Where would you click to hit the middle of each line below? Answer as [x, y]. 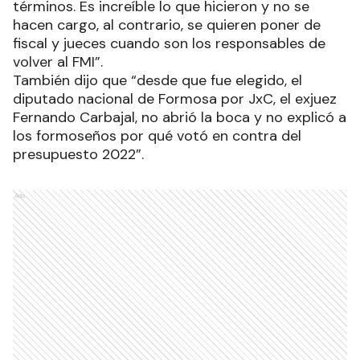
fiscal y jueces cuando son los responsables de [169, 43]
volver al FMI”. [58, 62]
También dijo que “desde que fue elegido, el [157, 80]
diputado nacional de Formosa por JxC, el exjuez [175, 99]
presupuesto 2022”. [78, 154]
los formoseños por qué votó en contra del [157, 136]
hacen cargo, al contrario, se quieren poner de [167, 25]
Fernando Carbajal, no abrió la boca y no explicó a [180, 117]
